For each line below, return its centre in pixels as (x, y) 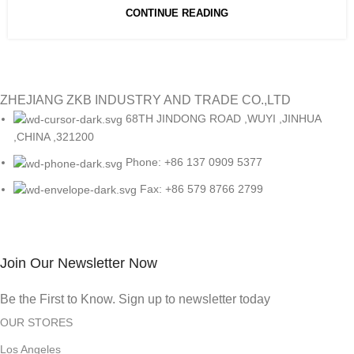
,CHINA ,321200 (54, 137)
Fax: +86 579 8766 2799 (202, 188)
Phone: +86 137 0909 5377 (194, 162)
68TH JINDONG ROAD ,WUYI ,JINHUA (224, 119)
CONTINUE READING (177, 13)
